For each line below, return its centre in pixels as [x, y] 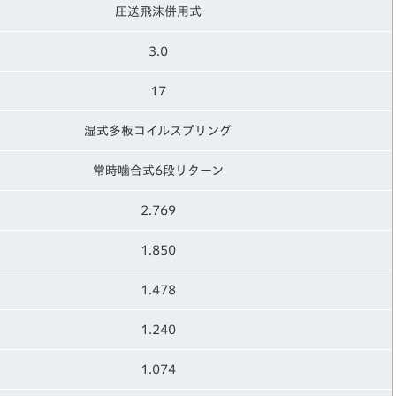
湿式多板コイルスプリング [158, 130]
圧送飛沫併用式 [158, 11]
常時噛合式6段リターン [158, 170]
